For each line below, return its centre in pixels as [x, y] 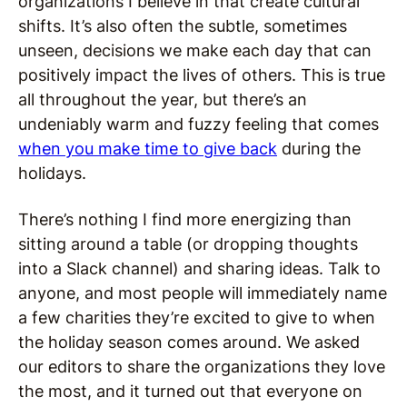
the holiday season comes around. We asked [189, 342]
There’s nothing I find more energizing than [185, 219]
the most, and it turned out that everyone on [190, 391]
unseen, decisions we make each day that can [195, 50]
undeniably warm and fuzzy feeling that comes [199, 124]
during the [319, 149]
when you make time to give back [148, 149]
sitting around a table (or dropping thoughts [188, 244]
